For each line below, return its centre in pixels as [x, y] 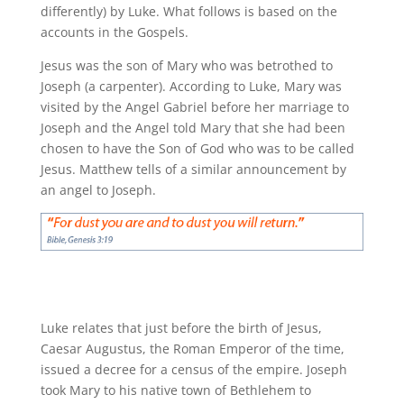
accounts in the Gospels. [114, 32]
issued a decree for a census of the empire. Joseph [193, 369]
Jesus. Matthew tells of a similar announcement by [193, 169]
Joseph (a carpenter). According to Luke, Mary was [191, 86]
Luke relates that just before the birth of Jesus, [181, 327]
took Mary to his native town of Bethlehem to [175, 390]
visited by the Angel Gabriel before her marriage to [194, 107]
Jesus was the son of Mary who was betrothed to [186, 65]
